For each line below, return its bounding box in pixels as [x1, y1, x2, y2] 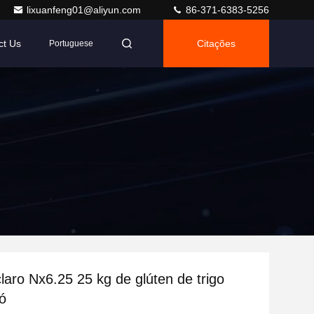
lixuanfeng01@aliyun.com [27, 4, 144, 15]
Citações [197, 38, 235, 49]
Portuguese [49, 39, 93, 48]
